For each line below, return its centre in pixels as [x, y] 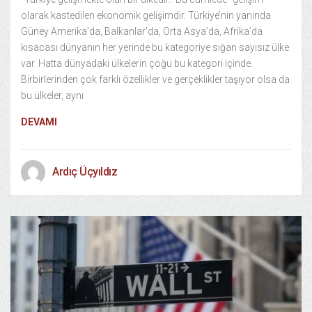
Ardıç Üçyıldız [85, 172]
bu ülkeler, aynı [52, 95]
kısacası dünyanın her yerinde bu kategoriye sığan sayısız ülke [155, 47]
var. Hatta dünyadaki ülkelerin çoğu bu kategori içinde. [137, 63]
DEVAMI [39, 122]
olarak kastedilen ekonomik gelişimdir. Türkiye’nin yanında [146, 15]
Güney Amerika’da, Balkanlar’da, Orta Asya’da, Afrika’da [142, 31]
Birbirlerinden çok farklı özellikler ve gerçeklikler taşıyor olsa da [155, 79]
